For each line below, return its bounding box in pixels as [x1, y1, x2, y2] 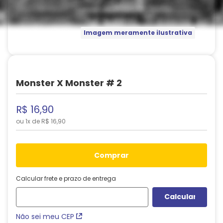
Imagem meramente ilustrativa [83, 28, 192, 37]
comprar [100, 150, 129, 160]
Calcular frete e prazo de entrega [16, 174, 116, 183]
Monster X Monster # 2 [16, 77, 122, 89]
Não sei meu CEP [16, 212, 74, 222]
